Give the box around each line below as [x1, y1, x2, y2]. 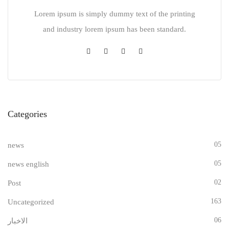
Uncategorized [8, 198, 54, 207]
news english [8, 160, 49, 169]
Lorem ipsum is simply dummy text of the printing [34, 10, 195, 18]
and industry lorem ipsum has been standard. [43, 25, 186, 34]
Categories [8, 109, 47, 120]
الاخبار [8, 217, 28, 225]
